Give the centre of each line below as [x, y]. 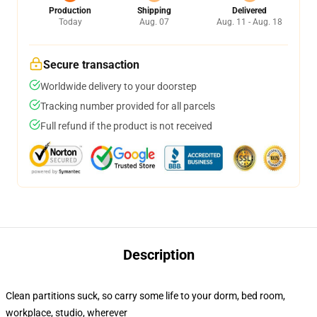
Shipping [154, 11]
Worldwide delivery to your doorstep [119, 86]
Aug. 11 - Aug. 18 [249, 22]
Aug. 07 [154, 22]
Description [158, 255]
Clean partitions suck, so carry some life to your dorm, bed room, [145, 296]
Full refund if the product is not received [126, 126]
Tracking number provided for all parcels [128, 106]
